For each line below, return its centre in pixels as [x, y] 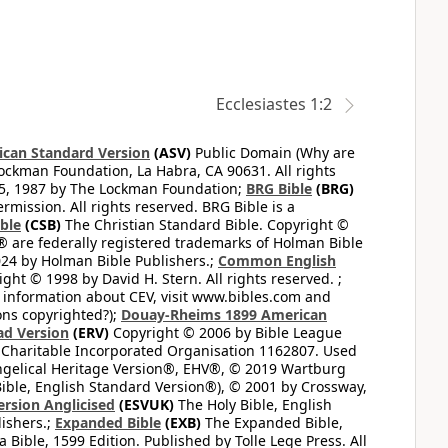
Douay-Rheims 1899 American [224, 314]
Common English [277, 260]
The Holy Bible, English [253, 404]
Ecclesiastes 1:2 [274, 104]
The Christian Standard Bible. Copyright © [205, 224]
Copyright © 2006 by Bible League [225, 332]
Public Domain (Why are [273, 152]
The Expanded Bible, [272, 422]
